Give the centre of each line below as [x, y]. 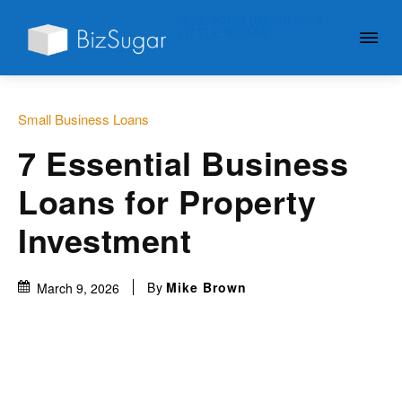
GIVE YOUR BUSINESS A [251, 20]
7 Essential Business [183, 163]
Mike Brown [206, 288]
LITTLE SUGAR [223, 32]
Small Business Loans [83, 119]
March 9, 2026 [78, 288]
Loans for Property [167, 201]
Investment [105, 240]
